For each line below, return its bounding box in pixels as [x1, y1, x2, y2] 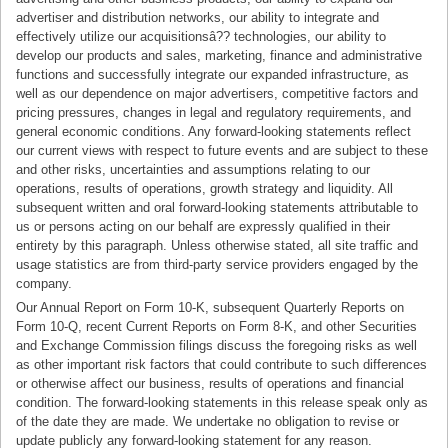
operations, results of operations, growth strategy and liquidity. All [16, 181, 394, 197]
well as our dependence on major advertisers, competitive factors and [16, 86, 419, 102]
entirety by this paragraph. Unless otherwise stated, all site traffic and [16, 238, 419, 254]
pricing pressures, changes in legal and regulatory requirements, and [16, 105, 412, 121]
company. [16, 276, 73, 292]
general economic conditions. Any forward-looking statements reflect [16, 124, 412, 140]
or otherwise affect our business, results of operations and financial [16, 376, 405, 392]
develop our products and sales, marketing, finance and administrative [16, 48, 423, 64]
